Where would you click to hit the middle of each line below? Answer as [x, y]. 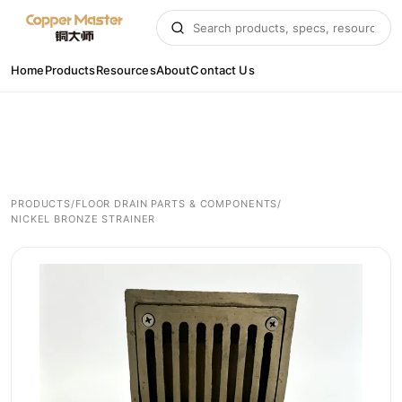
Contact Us [223, 70]
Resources [126, 70]
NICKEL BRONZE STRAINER [83, 218]
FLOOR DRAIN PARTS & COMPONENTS [176, 203]
